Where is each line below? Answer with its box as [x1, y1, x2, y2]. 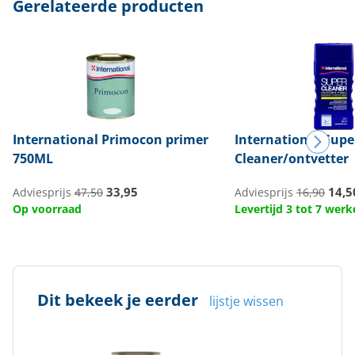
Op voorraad [13, 201, 82, 216]
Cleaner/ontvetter [235, 150, 349, 167]
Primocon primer [98, 131, 208, 148]
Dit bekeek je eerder [37, 289, 198, 311]
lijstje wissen [209, 292, 284, 310]
